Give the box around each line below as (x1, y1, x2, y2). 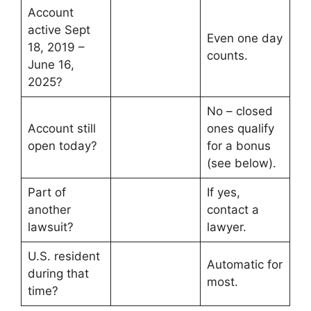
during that (27, 267, 89, 281)
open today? (27, 139, 97, 153)
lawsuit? (27, 220, 74, 235)
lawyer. (206, 220, 246, 235)
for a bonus (206, 139, 271, 153)
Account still (27, 121, 96, 136)
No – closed (206, 104, 273, 119)
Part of (27, 185, 66, 200)
